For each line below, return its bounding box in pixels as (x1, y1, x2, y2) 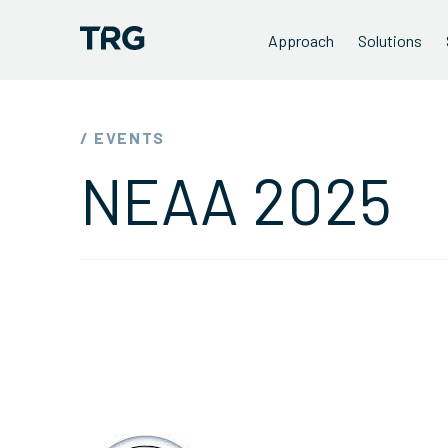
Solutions (358, 31, 422, 50)
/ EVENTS (80, 128, 165, 147)
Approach (268, 31, 334, 50)
